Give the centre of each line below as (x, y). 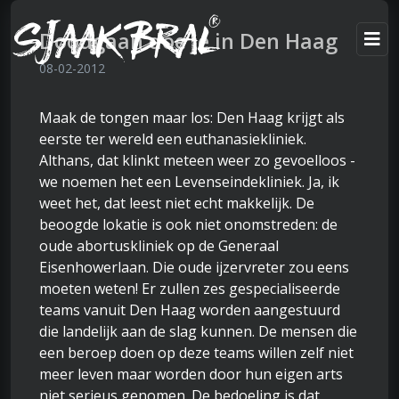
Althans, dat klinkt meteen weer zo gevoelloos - (197, 160)
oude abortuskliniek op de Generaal (159, 246)
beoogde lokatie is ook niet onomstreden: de (188, 224)
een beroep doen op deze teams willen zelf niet (196, 353)
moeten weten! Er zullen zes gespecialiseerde (190, 289)
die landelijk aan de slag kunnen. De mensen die (198, 331)
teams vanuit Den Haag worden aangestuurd (190, 310)
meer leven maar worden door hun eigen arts (191, 374)
